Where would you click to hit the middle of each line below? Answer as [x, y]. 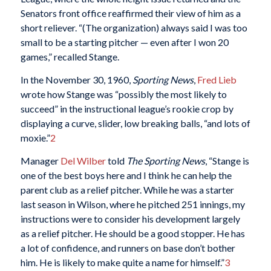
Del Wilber [83, 160]
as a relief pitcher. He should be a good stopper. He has [132, 233]
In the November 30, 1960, [76, 79]
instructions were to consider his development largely [130, 218]
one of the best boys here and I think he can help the [126, 175]
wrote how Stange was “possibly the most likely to [123, 94]
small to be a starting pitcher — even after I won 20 [124, 42]
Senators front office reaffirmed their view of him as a [130, 13]
